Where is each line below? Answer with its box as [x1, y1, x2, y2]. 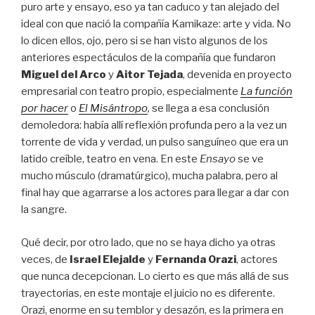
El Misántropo [79, 102, 148, 115]
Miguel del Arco [21, 68, 106, 81]
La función [240, 85, 292, 98]
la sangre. [21, 203, 67, 216]
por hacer [21, 102, 68, 115]
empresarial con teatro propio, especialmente [21, 85, 240, 98]
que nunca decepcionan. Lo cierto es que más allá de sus [21, 269, 289, 283]
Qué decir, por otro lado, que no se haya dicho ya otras [21, 236, 276, 249]
